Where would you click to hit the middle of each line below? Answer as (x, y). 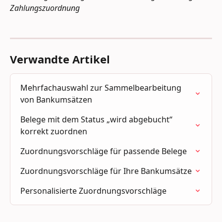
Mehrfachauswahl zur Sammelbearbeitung (102, 88)
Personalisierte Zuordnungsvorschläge (93, 191)
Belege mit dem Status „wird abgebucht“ (97, 120)
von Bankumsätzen (56, 100)
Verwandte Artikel (60, 59)
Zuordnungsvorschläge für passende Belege (104, 151)
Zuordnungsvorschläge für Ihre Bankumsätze (106, 171)
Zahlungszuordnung (45, 8)
